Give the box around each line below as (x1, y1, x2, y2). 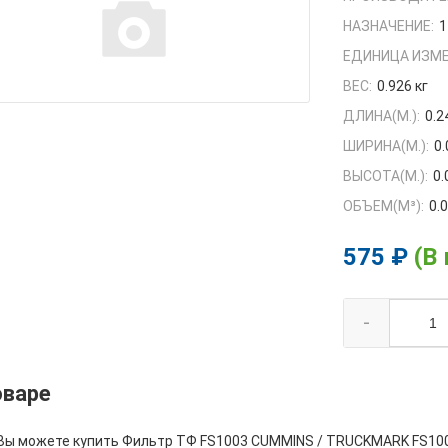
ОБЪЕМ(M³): (343, 198, 425, 215)
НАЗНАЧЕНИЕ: (343, 18, 435, 35)
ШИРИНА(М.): (343, 138, 430, 155)
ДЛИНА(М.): (343, 108, 421, 125)
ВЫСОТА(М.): (343, 168, 429, 185)
